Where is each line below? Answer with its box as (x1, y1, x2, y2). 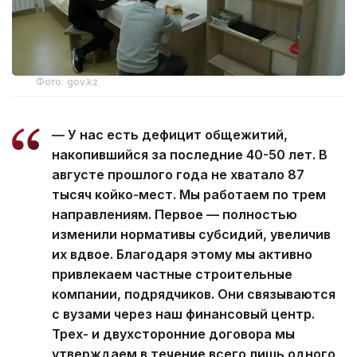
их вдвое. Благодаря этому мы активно (52, 246, 312, 263)
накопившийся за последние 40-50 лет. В (52, 147, 328, 163)
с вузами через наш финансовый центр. (52, 306, 315, 323)
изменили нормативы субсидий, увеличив (52, 226, 331, 243)
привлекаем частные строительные (52, 266, 292, 283)
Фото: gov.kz (36, 76, 99, 88)
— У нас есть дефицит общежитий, (52, 127, 288, 143)
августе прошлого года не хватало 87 (52, 167, 304, 183)
